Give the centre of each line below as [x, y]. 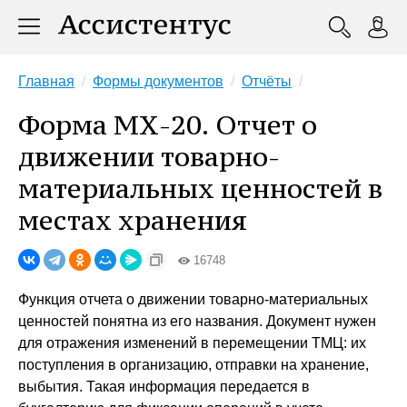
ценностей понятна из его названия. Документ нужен [197, 321]
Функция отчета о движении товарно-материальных [193, 299]
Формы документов [158, 81]
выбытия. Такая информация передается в [164, 387]
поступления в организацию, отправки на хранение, [194, 365]
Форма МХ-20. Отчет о [168, 125]
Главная [46, 81]
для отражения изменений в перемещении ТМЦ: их [192, 343]
